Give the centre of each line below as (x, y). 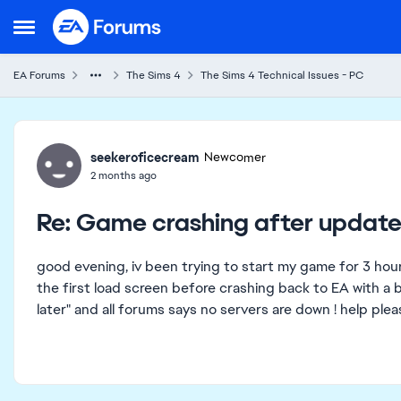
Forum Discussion (124, 136)
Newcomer (235, 158)
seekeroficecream (145, 157)
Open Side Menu (67, 32)
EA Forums (39, 75)
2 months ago (124, 175)
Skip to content (118, 21)
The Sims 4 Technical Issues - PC (282, 75)
